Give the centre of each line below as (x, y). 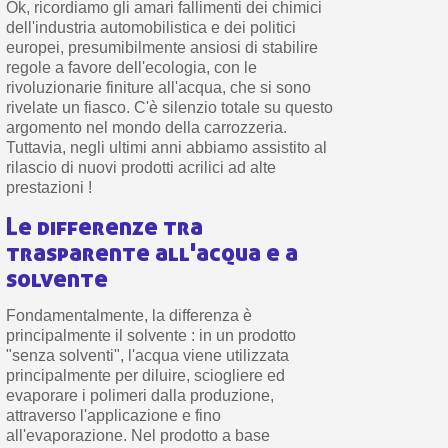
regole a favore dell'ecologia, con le (131, 67)
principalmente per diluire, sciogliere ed (145, 375)
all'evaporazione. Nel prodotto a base (137, 435)
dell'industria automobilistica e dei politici (150, 27)
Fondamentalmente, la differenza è (128, 315)
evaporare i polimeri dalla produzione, (139, 395)
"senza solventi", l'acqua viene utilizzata (147, 355)
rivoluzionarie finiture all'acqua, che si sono (158, 87)
